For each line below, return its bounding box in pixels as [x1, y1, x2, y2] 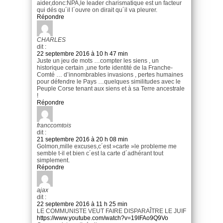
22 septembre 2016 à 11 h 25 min [37, 200, 127, 208]
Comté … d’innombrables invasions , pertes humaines [37, 71, 183, 78]
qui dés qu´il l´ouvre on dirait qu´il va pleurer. [37, 6, 157, 13]
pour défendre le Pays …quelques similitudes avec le [37, 78, 181, 85]
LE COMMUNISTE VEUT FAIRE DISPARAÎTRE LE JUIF [37, 207, 186, 215]
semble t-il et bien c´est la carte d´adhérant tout [37, 149, 163, 157]
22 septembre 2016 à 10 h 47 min [37, 50, 128, 57]
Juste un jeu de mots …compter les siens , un [37, 57, 159, 64]
